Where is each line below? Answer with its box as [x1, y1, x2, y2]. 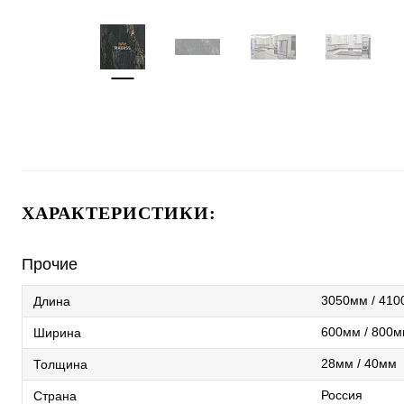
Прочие [22, 255, 78, 273]
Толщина [33, 356, 87, 372]
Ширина [33, 325, 81, 340]
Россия [321, 388, 363, 402]
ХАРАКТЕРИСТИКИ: [22, 203, 216, 223]
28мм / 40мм [321, 356, 397, 371]
